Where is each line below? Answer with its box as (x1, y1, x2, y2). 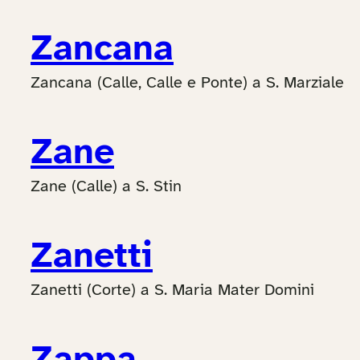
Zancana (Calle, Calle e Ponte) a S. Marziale (31, 75, 344, 92)
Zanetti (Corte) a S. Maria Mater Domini (31, 282, 314, 299)
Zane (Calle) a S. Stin (31, 178, 182, 195)
